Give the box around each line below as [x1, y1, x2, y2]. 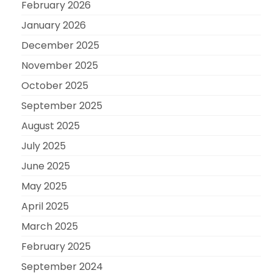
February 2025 [21, 239, 91, 253]
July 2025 [21, 138, 66, 153]
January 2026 [21, 18, 86, 32]
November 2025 [21, 58, 98, 73]
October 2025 [21, 78, 88, 93]
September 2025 [21, 98, 102, 113]
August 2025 [21, 118, 80, 133]
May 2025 [21, 179, 67, 193]
